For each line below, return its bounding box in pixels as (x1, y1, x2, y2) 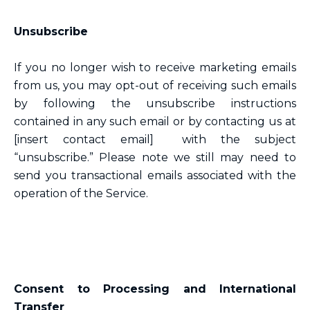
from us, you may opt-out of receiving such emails (14, 79, 296, 92)
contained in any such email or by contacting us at (14, 115, 296, 128)
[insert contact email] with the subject (14, 133, 296, 146)
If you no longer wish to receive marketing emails (14, 61, 296, 74)
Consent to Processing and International (14, 282, 296, 295)
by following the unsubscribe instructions (14, 97, 296, 110)
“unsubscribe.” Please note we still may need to (14, 151, 296, 164)
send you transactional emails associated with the (14, 169, 296, 182)
